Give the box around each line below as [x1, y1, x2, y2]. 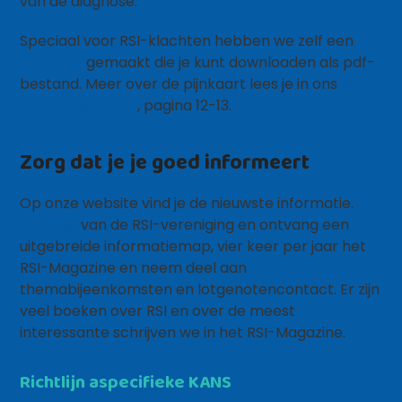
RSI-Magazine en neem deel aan [20, 258, 248, 278]
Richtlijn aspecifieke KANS [20, 368, 232, 395]
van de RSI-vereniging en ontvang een [77, 214, 350, 235]
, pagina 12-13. [137, 95, 232, 116]
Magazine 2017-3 [20, 95, 138, 116]
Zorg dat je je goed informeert [20, 145, 310, 177]
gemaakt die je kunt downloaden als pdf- [83, 52, 376, 73]
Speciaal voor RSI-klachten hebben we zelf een [20, 31, 354, 51]
